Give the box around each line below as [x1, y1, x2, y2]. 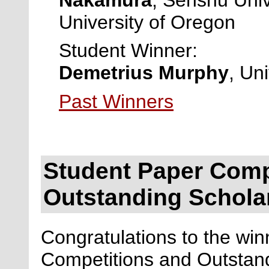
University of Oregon [59, 11, 241, 33]
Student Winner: [59, 40, 198, 62]
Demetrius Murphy [59, 62, 229, 84]
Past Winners [59, 90, 174, 112]
